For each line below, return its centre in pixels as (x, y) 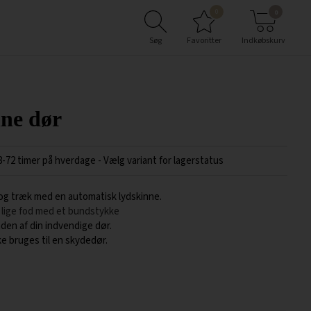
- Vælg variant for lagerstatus (160, 161)
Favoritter (204, 41)
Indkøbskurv (263, 41)
